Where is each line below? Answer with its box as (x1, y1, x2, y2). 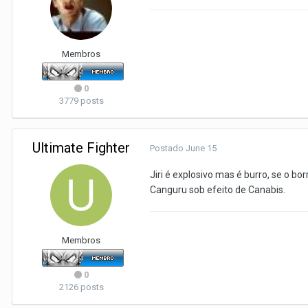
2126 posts (58, 282, 104, 292)
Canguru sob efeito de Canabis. (150, 184, 285, 195)
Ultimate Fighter (32, 140, 130, 156)
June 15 (186, 143, 217, 153)
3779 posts (58, 96, 104, 106)
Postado (150, 143, 186, 153)
